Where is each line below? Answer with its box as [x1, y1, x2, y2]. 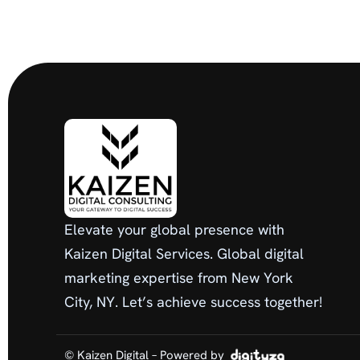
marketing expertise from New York [64, 268, 293, 288]
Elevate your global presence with [64, 220, 284, 239]
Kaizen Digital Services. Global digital [64, 244, 304, 264]
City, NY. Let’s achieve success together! [64, 292, 322, 312]
